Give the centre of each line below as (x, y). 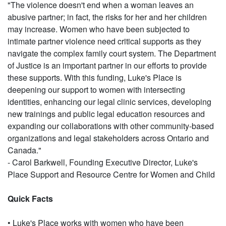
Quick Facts (30, 199)
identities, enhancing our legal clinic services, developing (109, 102)
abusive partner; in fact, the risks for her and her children (107, 17)
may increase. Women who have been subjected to (99, 29)
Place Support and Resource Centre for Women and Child (111, 175)
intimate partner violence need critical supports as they (104, 41)
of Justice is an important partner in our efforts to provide (107, 66)
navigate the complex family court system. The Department (112, 53)
